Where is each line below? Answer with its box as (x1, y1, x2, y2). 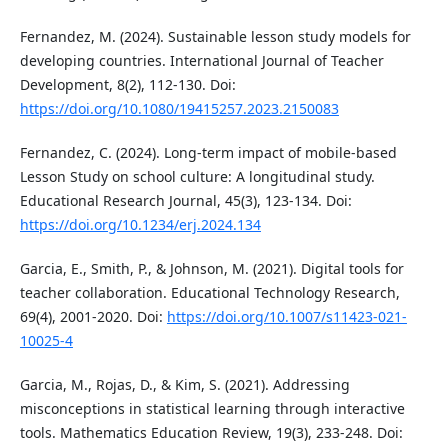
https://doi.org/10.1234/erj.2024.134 (19, 215, 261, 235)
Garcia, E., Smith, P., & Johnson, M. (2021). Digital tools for (19, 259, 404, 279)
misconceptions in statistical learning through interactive (19, 399, 405, 419)
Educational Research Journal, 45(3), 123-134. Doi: (19, 191, 352, 211)
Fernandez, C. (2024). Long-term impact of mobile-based (19, 143, 397, 163)
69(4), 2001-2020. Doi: (19, 307, 167, 327)
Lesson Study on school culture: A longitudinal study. (19, 167, 375, 187)
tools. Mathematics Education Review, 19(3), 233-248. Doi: (19, 423, 403, 443)
